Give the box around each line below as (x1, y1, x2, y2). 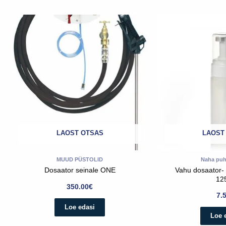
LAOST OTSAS (56, 129, 103, 137)
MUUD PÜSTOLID (56, 156, 103, 162)
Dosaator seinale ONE (44, 166, 116, 175)
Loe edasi (65, 203, 95, 211)
